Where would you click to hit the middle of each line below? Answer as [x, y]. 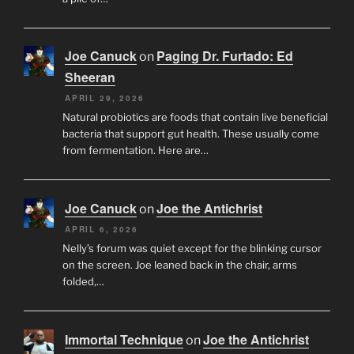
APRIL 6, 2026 [102, 229]
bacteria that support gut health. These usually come [190, 134]
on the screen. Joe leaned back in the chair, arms [179, 265]
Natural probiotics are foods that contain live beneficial [195, 117]
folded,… [83, 282]
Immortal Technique [124, 339]
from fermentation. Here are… [135, 151]
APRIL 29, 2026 [105, 98]
